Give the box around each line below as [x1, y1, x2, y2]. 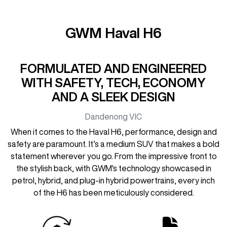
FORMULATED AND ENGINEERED [20, 62, 207, 74]
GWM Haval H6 [65, 25, 162, 40]
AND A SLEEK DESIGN [52, 90, 175, 103]
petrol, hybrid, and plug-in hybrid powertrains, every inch [12, 176, 215, 184]
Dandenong [85, 112, 128, 121]
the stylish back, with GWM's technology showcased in [16, 164, 211, 172]
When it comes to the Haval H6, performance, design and [10, 127, 217, 136]
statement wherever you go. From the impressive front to [10, 152, 217, 160]
